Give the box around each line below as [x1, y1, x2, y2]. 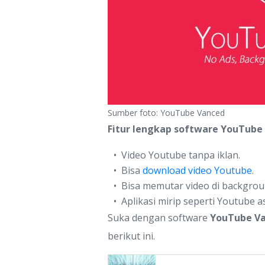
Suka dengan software [108, 211, 210, 224]
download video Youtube [142, 164, 252, 177]
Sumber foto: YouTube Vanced [108, 107, 225, 118]
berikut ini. [108, 230, 155, 243]
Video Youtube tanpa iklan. [121, 148, 240, 161]
